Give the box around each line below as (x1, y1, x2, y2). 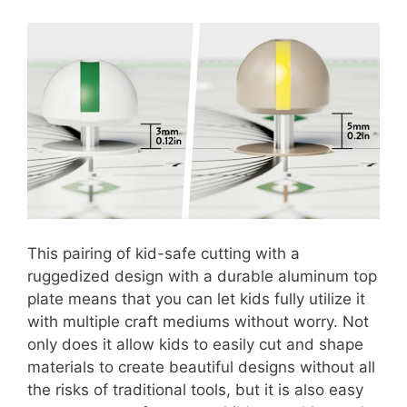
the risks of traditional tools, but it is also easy (27, 380, 363, 399)
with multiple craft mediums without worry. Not (27, 312, 369, 331)
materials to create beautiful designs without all (27, 357, 375, 376)
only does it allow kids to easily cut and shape (27, 334, 363, 353)
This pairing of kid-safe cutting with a (27, 243, 300, 263)
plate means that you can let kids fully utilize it (27, 289, 365, 308)
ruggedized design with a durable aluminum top (27, 266, 377, 285)
